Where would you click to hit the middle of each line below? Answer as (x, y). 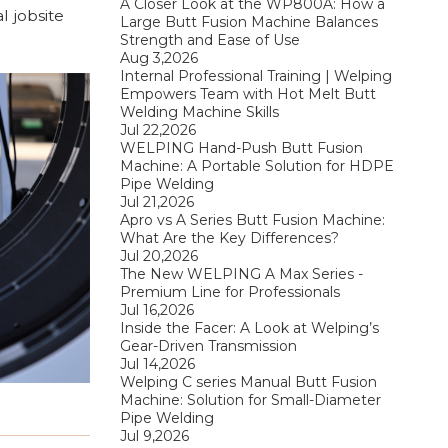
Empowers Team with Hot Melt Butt (247, 93)
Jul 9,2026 (154, 435)
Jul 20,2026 (158, 255)
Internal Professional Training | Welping (255, 75)
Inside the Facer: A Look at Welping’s (249, 327)
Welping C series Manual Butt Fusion (248, 381)
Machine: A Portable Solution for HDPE (256, 165)
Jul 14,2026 (157, 363)
